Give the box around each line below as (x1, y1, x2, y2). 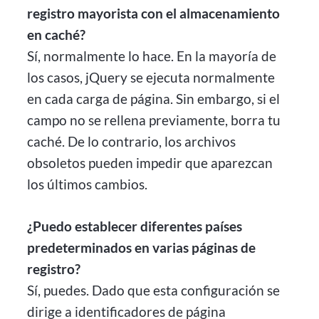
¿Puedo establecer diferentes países (27, 217, 243, 234)
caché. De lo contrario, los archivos (27, 133, 236, 150)
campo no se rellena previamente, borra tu (27, 112, 281, 128)
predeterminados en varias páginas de (27, 239, 256, 256)
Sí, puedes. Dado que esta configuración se (27, 281, 281, 298)
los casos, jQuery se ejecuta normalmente (27, 69, 276, 85)
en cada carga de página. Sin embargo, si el (27, 90, 281, 107)
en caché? (27, 26, 86, 43)
